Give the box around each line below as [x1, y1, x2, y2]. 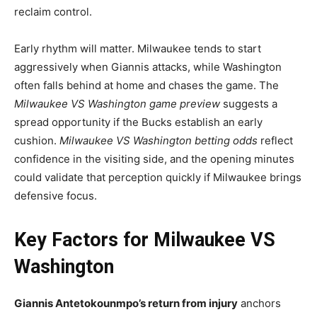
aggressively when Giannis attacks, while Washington [14, 59, 282, 74]
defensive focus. [14, 188, 97, 202]
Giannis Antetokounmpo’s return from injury [14, 296, 238, 310]
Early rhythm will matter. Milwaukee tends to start [14, 41, 261, 55]
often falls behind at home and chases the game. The [14, 78, 279, 92]
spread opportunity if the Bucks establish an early [14, 115, 263, 129]
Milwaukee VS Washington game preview [14, 96, 220, 110]
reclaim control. [14, 4, 92, 18]
